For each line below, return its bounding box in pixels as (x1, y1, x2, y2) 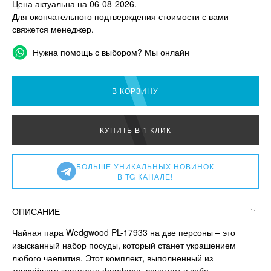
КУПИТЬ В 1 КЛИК (99, 124, 171, 135)
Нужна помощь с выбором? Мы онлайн (30, 45, 189, 58)
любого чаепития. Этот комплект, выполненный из (12, 251, 213, 264)
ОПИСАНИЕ (12, 204, 60, 217)
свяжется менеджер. (12, 22, 94, 35)
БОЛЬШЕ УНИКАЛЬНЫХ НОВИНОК (76, 160, 214, 171)
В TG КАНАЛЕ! (117, 171, 173, 181)
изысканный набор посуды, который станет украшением (12, 238, 236, 251)
